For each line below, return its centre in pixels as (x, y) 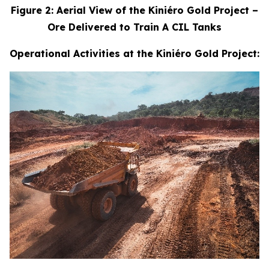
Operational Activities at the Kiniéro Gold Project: (134, 54)
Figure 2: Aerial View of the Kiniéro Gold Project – (134, 11)
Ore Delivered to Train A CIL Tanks (134, 27)
